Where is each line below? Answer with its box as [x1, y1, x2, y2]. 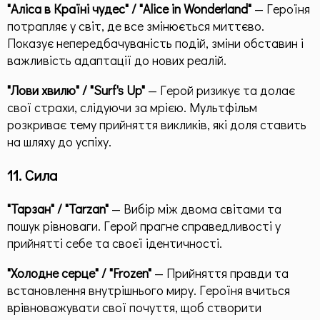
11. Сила [7, 164, 57, 185]
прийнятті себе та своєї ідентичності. [7, 234, 222, 251]
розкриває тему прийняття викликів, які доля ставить [7, 115, 306, 133]
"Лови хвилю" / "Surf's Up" [7, 81, 145, 99]
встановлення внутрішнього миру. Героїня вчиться [7, 281, 290, 299]
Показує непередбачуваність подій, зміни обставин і [7, 34, 304, 51]
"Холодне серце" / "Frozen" [7, 264, 151, 281]
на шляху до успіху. [7, 132, 111, 150]
